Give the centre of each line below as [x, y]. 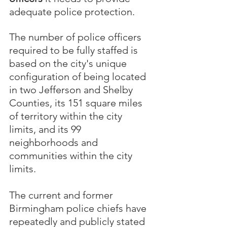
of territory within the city [67, 116]
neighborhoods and [55, 142]
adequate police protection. [74, 11]
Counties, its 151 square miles [77, 103]
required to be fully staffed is [75, 50]
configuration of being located [79, 76]
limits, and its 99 [46, 129]
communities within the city [72, 155]
